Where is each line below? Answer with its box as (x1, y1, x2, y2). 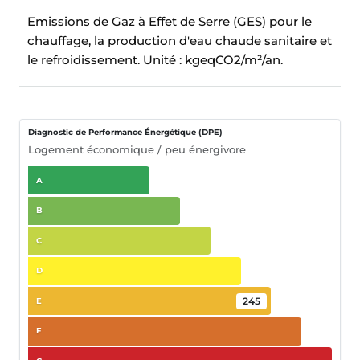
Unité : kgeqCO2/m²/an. (143, 52, 283, 68)
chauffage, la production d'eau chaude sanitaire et (27, 33, 332, 49)
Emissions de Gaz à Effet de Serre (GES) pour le (27, 14, 312, 30)
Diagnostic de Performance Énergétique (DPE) (28, 127, 223, 138)
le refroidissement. (27, 52, 143, 68)
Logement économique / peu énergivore (28, 143, 246, 157)
